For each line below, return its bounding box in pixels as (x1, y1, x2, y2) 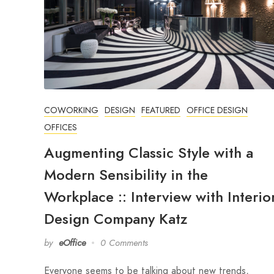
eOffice (59, 236, 86, 249)
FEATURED (141, 103, 180, 116)
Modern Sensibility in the (44, 164, 208, 185)
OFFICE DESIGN (187, 103, 248, 116)
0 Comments (100, 236, 148, 249)
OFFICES (44, 120, 77, 133)
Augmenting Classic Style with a (44, 142, 253, 163)
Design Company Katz (44, 208, 187, 229)
